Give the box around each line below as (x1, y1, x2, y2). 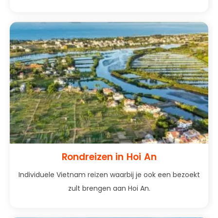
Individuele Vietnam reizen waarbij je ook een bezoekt (18, 170, 200, 180)
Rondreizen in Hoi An (61, 150, 157, 164)
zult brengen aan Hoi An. (68, 183, 150, 194)
